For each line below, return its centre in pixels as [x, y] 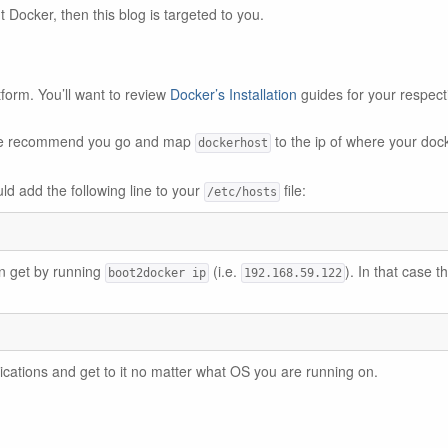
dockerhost [233, 143]
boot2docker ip [157, 272]
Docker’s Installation [233, 94]
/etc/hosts [242, 192]
